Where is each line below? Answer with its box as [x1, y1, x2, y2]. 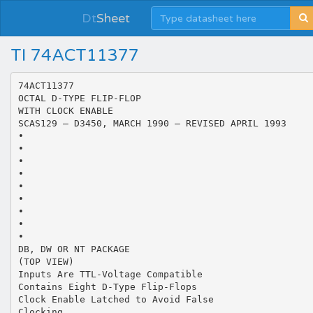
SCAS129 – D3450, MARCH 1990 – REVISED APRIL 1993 [17, 117, 286, 129]
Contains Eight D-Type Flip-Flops [17, 281, 197, 292]
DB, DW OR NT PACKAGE [17, 243, 130, 254]
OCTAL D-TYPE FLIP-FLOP [17, 92, 141, 103]
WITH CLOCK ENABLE [17, 105, 113, 116]
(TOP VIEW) [17, 256, 74, 267]
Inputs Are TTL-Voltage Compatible [17, 268, 203, 279]
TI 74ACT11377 [10, 45, 139, 66]
